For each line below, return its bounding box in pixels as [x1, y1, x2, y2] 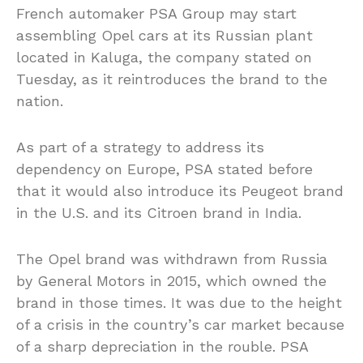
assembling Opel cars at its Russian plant [16, 27, 313, 45]
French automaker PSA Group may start [16, 5, 297, 23]
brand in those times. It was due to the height [16, 294, 342, 312]
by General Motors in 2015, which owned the [16, 272, 327, 290]
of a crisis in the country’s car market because [16, 316, 344, 334]
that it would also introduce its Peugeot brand [16, 182, 344, 200]
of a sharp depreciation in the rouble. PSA [16, 338, 308, 356]
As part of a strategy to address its [16, 139, 264, 156]
